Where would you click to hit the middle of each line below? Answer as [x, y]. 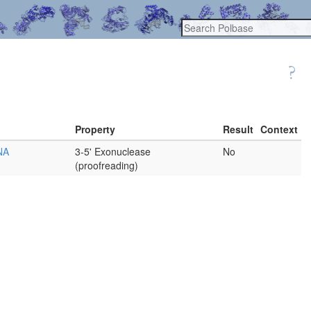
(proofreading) [107, 166]
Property [95, 129]
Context [279, 129]
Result [238, 129]
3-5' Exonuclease [113, 152]
